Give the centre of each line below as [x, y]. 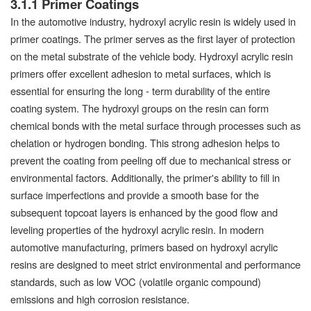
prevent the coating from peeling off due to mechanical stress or [151, 160]
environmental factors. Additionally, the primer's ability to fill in [145, 177]
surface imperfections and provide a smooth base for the [135, 194]
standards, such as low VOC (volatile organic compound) [136, 281]
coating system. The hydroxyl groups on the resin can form [140, 108]
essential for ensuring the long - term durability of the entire [140, 90]
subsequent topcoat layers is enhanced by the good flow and [144, 212]
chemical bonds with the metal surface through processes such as [155, 125]
